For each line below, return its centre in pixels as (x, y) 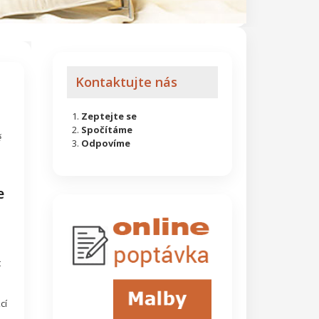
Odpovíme (105, 143)
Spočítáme (106, 130)
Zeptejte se (109, 116)
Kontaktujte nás (126, 82)
